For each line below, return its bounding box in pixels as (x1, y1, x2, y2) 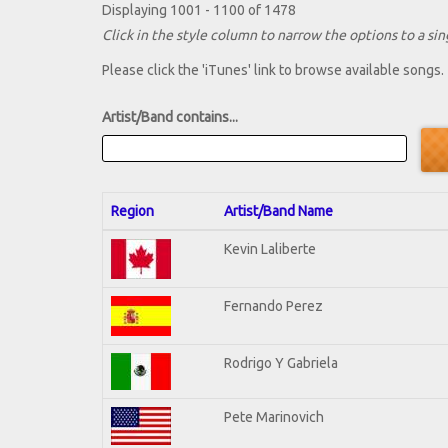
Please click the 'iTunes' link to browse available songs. (102, 62, 444, 79)
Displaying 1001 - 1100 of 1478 (102, 2, 296, 19)
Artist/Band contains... (102, 109, 238, 126)
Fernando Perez (224, 297, 323, 314)
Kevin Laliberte (224, 240, 316, 257)
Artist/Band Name (224, 202, 333, 219)
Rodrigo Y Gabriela (224, 354, 338, 371)
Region (111, 202, 154, 219)
